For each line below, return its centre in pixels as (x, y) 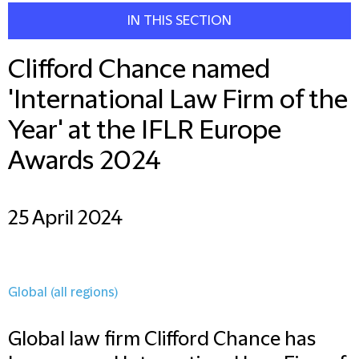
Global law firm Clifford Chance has (162, 340)
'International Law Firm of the (178, 101)
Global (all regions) (63, 292)
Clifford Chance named (139, 70)
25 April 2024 (65, 219)
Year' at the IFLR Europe (145, 131)
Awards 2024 (85, 161)
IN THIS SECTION (179, 21)
